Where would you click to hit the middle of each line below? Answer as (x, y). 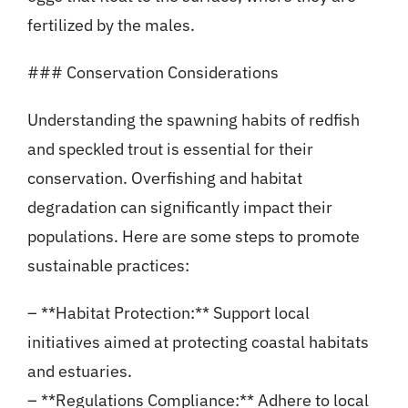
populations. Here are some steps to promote (193, 237)
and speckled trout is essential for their (170, 149)
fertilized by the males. (111, 25)
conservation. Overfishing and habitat (164, 178)
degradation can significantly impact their (179, 208)
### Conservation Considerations (153, 73)
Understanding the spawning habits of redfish (193, 120)
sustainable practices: (108, 266)
